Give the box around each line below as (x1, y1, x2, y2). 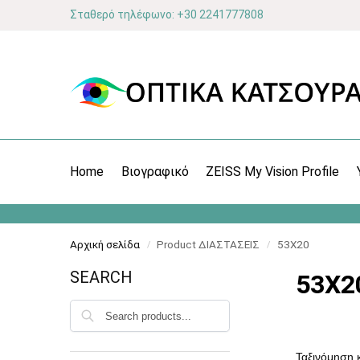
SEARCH (70, 268, 133, 287)
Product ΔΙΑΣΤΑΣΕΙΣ (157, 238, 260, 251)
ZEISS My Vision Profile (206, 164, 340, 179)
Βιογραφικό (121, 164, 189, 179)
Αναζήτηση (173, 301, 225, 313)
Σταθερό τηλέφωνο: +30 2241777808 (70, 8, 264, 21)
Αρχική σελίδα (70, 238, 140, 251)
